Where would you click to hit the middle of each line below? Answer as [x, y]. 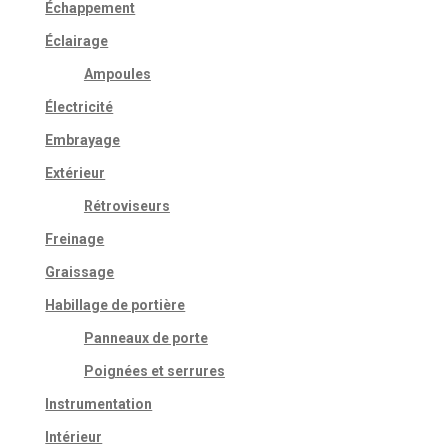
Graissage [80, 272]
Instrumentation [99, 404]
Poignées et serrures [154, 371]
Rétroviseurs [126, 206]
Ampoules [117, 74]
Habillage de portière [115, 305]
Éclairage [77, 41]
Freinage [75, 239]
